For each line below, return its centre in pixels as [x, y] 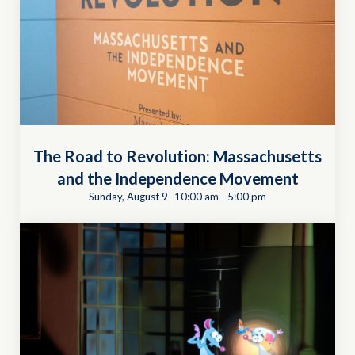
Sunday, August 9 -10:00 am [154, 196]
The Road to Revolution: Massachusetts [177, 156]
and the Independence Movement [177, 178]
